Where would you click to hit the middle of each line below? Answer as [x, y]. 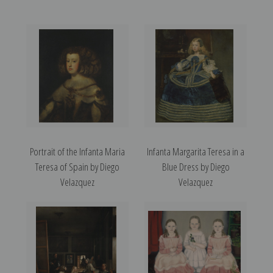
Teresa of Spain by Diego [77, 167]
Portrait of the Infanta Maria [77, 152]
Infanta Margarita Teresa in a [196, 152]
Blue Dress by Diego [196, 167]
